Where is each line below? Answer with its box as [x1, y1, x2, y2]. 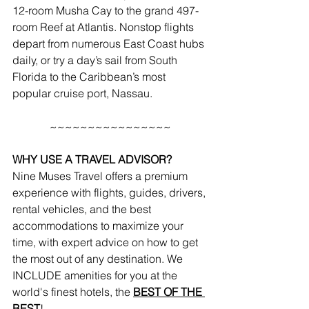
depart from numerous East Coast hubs [12, 37, 207, 51]
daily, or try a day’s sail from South [12, 53, 180, 68]
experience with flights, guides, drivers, [12, 186, 208, 200]
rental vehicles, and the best [12, 202, 154, 217]
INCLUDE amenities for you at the [12, 268, 180, 283]
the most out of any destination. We [12, 252, 186, 266]
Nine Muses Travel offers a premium [12, 169, 190, 183]
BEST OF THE [133, 285, 205, 299]
